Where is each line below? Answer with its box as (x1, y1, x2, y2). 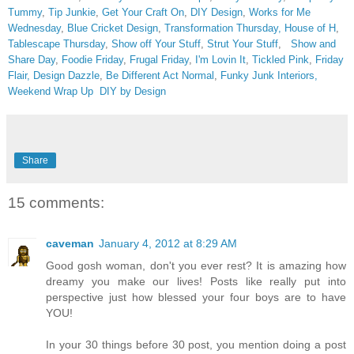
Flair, (8, 69, 30, 81)
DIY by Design (96, 85, 166, 97)
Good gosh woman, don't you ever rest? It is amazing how (46, 258, 346, 272)
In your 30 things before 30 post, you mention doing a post (46, 337, 346, 351)
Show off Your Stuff (111, 37, 201, 50)
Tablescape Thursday (8, 37, 105, 50)
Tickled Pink (252, 53, 309, 66)
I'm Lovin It (195, 53, 246, 66)
